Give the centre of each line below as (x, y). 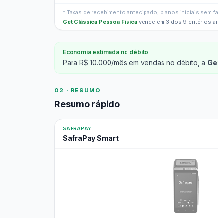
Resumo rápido (87, 104)
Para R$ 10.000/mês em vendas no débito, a (135, 63)
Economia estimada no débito (106, 52)
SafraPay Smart (91, 138)
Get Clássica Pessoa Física (100, 22)
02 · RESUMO (78, 90)
